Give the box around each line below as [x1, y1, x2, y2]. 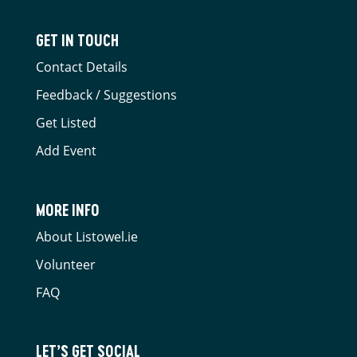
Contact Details [35, 58, 127, 76]
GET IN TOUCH [35, 31, 119, 50]
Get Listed [35, 114, 96, 132]
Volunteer [35, 255, 96, 273]
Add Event [35, 142, 96, 160]
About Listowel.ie [35, 227, 138, 245]
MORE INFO [35, 200, 100, 219]
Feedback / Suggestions [35, 86, 177, 104]
